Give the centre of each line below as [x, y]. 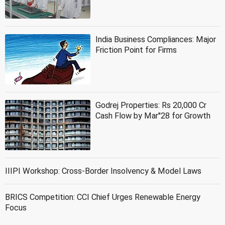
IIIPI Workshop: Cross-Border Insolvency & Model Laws [103, 171]
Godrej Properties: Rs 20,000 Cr [151, 105]
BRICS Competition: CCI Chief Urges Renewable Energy [103, 197]
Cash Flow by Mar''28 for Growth [153, 116]
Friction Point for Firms [136, 50]
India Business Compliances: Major [156, 40]
